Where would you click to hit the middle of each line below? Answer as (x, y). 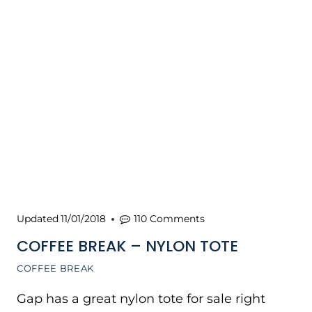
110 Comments (170, 219)
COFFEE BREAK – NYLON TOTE (127, 246)
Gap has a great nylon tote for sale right (141, 299)
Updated (38, 219)
